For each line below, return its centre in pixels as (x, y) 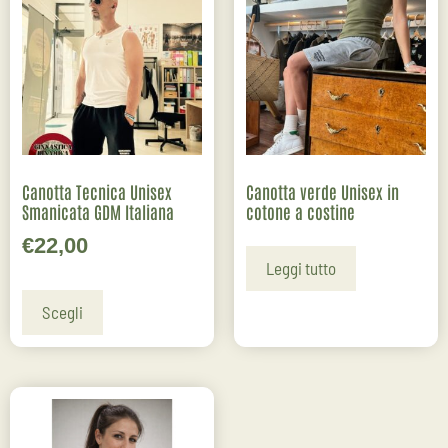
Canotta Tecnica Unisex (97, 190)
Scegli (62, 312)
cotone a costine (300, 210)
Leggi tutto (301, 268)
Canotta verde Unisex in (322, 190)
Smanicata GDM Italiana (98, 210)
